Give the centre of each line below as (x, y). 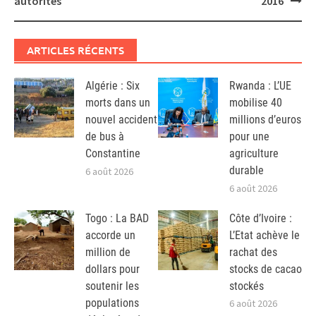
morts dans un (118, 102)
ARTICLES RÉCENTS (75, 50)
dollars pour (113, 269)
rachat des (253, 252)
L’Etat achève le (265, 235)
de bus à (105, 136)
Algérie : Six (113, 85)
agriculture (254, 153)
